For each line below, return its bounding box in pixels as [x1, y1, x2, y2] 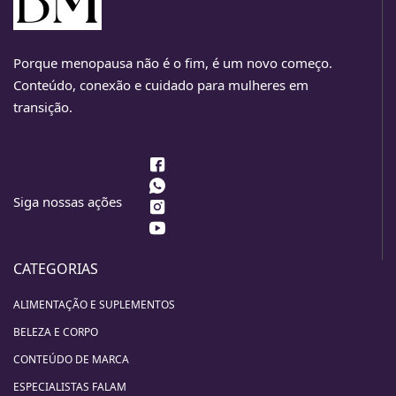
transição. [13, 97, 72, 116]
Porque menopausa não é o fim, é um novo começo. [13, 53, 332, 72]
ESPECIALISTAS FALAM [13, 378, 126, 394]
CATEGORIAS [13, 258, 98, 278]
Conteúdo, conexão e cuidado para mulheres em [13, 75, 308, 94]
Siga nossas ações [13, 193, 122, 211]
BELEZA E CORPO [13, 324, 98, 339]
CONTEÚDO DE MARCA [13, 351, 129, 367]
